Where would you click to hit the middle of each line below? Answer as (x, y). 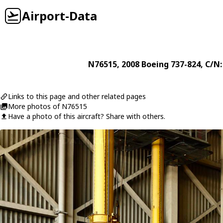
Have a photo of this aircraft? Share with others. (87, 116)
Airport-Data (59, 16)
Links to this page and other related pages (77, 96)
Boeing (155, 64)
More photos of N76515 (48, 106)
